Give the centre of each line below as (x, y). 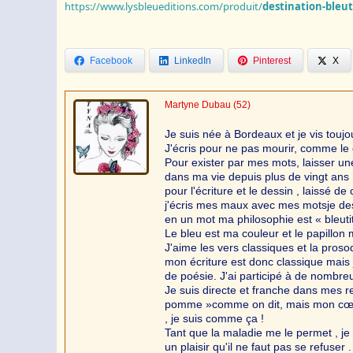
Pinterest (272, 60)
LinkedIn (193, 60)
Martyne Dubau (198, 104)
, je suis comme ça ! (214, 318)
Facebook (111, 60)
